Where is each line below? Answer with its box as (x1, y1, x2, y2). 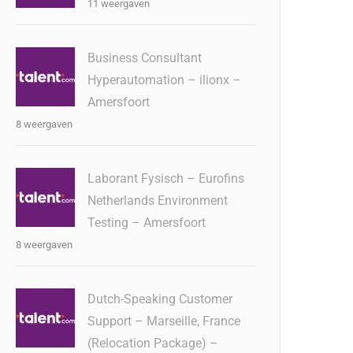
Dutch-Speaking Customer (87, 292, 233, 307)
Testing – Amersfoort (87, 215, 206, 230)
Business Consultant (87, 50, 203, 65)
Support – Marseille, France (87, 314, 241, 329)
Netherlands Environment (87, 193, 229, 208)
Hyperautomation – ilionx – (87, 72, 242, 87)
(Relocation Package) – (87, 336, 219, 351)
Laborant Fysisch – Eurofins (87, 171, 245, 186)
